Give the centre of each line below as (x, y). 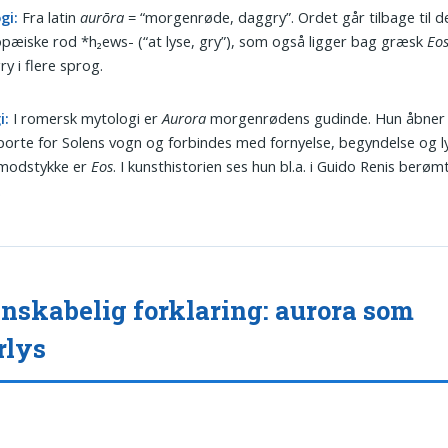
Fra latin (49, 16)
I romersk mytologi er (86, 118)
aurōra (102, 16)
